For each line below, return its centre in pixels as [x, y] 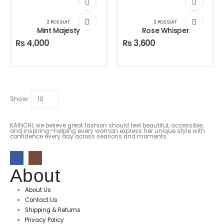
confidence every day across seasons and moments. [89, 136]
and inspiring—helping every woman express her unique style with [107, 131]
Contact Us [41, 200]
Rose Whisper [165, 30]
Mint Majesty [58, 30]
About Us [38, 190]
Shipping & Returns [52, 210]
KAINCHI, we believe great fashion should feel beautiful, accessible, [107, 125]
